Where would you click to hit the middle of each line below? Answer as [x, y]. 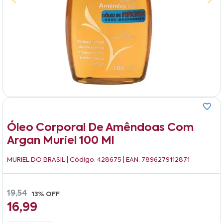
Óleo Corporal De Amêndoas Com [100, 128]
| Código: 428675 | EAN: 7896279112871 [128, 160]
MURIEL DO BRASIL [37, 160]
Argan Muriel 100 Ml [60, 141]
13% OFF [46, 194]
